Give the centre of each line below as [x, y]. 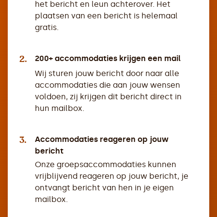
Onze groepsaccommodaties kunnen [106, 164]
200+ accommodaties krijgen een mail [108, 58]
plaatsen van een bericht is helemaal [106, 16]
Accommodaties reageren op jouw [102, 139]
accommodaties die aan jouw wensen [108, 85]
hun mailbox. [60, 108]
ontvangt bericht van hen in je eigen [104, 188]
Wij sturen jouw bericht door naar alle [107, 73]
